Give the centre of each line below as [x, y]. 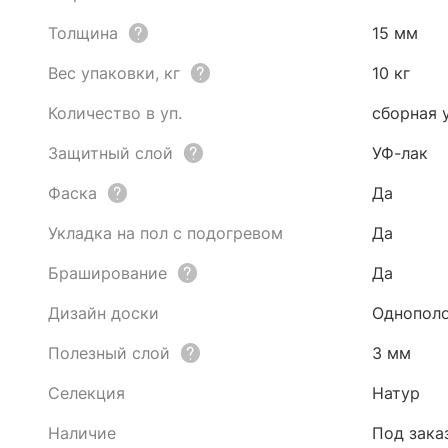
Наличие [82, 433]
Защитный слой [110, 153]
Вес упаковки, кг [114, 73]
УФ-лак [400, 153]
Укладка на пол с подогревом [165, 233]
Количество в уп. [115, 113]
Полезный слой [109, 353]
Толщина [83, 33]
